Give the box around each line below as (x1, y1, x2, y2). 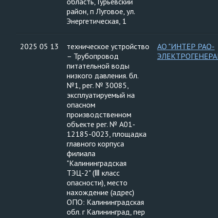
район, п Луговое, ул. (67, 6, 135, 16)
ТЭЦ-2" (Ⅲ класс (67, 168, 120, 178)
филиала (67, 148, 95, 158)
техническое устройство (67, 41, 149, 51)
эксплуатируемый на (67, 90, 135, 100)
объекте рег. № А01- (67, 119, 135, 129)
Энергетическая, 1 (67, 16, 127, 26)
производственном (67, 109, 131, 119)
